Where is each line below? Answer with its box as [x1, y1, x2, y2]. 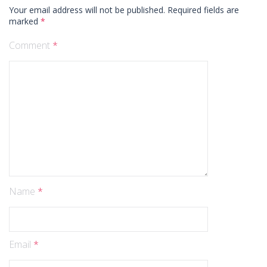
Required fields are [167, 4, 239, 15]
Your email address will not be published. [9, 4, 165, 15]
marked [9, 15, 41, 27]
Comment [9, 39, 52, 52]
